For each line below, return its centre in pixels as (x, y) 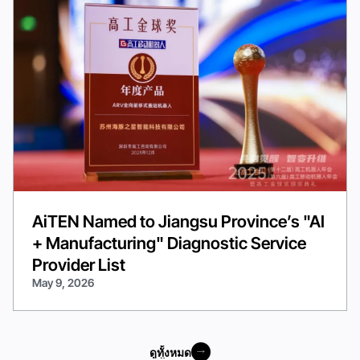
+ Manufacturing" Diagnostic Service (170, 243)
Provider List (79, 265)
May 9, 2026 (63, 283)
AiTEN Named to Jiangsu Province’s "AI (179, 222)
